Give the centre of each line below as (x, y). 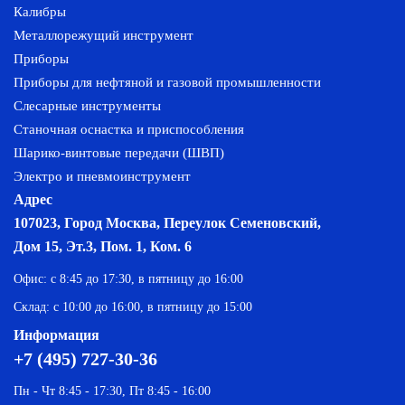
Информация (57, 335)
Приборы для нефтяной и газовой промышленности (167, 82)
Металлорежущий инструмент (104, 35)
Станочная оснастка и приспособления (129, 129)
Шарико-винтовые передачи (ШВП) (119, 153)
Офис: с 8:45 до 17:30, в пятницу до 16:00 (128, 279)
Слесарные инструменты (87, 106)
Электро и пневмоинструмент (102, 176)
